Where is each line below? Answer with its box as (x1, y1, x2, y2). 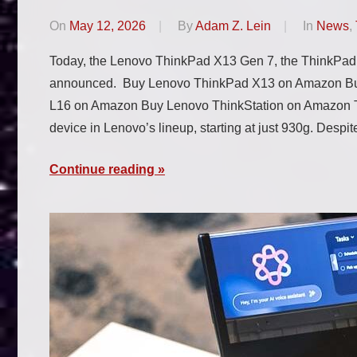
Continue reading (49, 162, 155, 176)
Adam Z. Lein (195, 18, 271, 33)
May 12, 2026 (69, 18, 146, 33)
